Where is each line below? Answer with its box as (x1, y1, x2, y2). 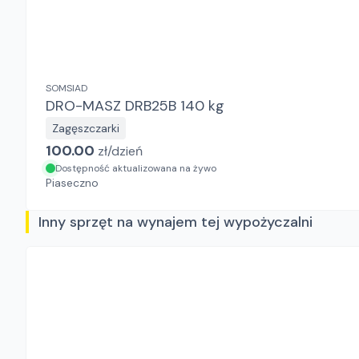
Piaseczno (46, 175, 99, 190)
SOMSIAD (46, 82, 87, 95)
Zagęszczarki (52, 121, 119, 135)
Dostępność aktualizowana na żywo (55, 162, 216, 175)
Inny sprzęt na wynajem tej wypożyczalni (38, 212, 313, 232)
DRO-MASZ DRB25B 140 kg (125, 96, 224, 115)
